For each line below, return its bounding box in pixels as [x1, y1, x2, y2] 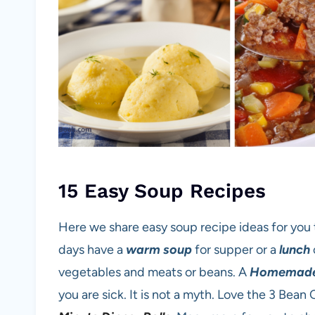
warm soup [126, 241, 192, 257]
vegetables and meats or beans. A [58, 264, 250, 280]
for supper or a [192, 241, 279, 257]
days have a [58, 241, 126, 257]
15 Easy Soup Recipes [58, 179, 266, 202]
